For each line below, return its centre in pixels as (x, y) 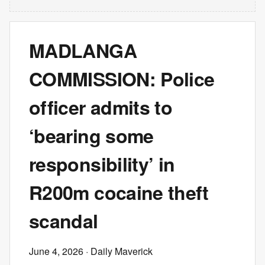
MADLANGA (83, 50)
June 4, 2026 (56, 251)
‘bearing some (91, 135)
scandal (64, 221)
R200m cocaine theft (119, 192)
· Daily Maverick (118, 251)
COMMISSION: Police (122, 79)
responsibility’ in (102, 164)
